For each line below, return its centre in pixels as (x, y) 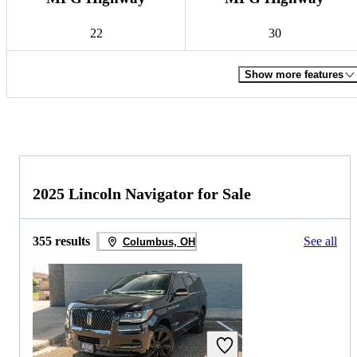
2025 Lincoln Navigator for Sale (142, 194)
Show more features (294, 74)
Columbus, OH (159, 241)
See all (320, 241)
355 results (61, 241)
